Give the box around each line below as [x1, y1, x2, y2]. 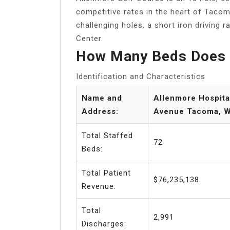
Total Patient [82, 168, 131, 178]
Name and [82, 93, 122, 103]
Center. [76, 33, 103, 43]
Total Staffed [82, 130, 133, 140]
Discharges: [82, 219, 126, 228]
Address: [82, 106, 119, 116]
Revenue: [82, 181, 116, 191]
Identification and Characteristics [76, 71, 205, 81]
